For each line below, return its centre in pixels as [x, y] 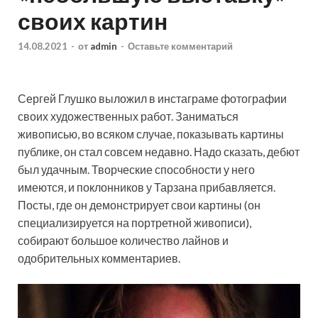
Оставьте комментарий [180, 46]
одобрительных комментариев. [99, 258]
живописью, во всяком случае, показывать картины [151, 133]
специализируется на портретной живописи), [135, 222]
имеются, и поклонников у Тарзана [109, 187]
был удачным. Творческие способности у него [136, 169]
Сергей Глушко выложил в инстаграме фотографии [152, 98]
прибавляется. [237, 187]
